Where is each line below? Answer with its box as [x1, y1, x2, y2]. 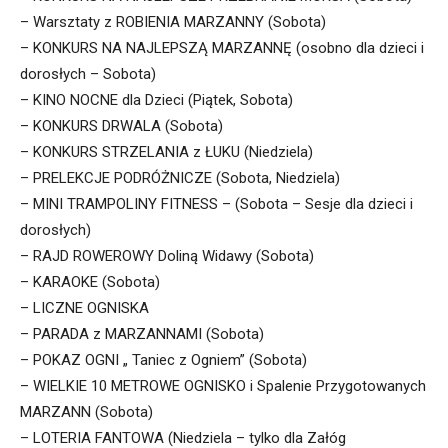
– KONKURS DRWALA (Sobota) [20, 117, 223, 136]
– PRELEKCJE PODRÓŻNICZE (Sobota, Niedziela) [20, 169, 340, 188]
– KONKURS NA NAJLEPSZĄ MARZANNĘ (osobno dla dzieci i [20, 39, 424, 58]
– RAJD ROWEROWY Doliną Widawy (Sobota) [20, 247, 314, 266]
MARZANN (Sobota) [20, 403, 153, 422]
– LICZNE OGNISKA [20, 299, 149, 318]
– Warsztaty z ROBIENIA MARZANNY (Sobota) [20, 13, 326, 32]
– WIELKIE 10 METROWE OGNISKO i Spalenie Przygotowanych [20, 377, 426, 396]
